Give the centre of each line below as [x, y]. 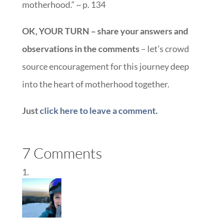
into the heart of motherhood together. [96, 84]
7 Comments [62, 153]
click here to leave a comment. [98, 110]
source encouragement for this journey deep [105, 66]
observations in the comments [81, 48]
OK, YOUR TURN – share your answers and [105, 31]
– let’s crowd [164, 48]
